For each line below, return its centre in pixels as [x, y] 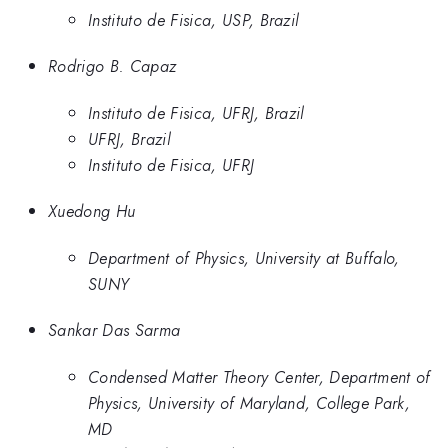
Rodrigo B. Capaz [112, 66]
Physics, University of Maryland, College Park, [249, 402]
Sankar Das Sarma [114, 330]
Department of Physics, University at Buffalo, [244, 257]
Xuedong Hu [92, 211]
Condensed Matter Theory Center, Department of [259, 376]
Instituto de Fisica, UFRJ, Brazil [196, 112]
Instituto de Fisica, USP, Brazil [193, 19]
